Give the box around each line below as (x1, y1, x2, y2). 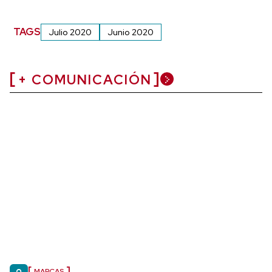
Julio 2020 (49, 26, 92, 38)
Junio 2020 (107, 26, 154, 38)
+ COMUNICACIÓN (18, 70, 152, 89)
